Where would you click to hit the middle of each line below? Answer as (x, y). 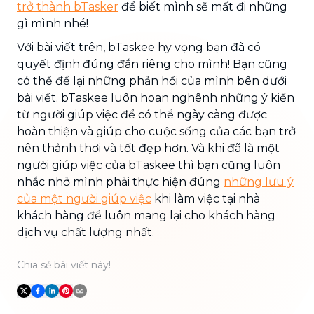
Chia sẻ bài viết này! (64, 265)
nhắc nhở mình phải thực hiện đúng (120, 182)
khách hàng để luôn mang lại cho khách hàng (146, 216)
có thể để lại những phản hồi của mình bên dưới (152, 81)
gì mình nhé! (53, 23)
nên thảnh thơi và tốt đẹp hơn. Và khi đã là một (148, 148)
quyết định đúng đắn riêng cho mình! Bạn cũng (152, 64)
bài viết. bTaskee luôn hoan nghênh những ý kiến (156, 98)
